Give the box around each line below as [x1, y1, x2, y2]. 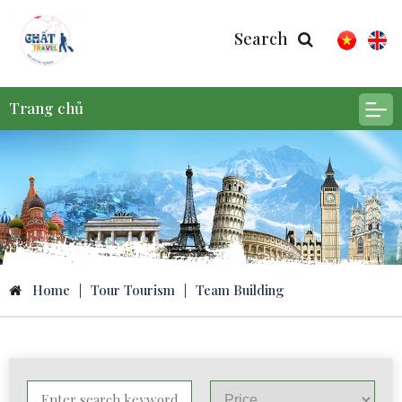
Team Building [196, 281, 284, 299]
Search [234, 28, 288, 49]
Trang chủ [9, 98, 83, 118]
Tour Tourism [91, 281, 175, 299]
